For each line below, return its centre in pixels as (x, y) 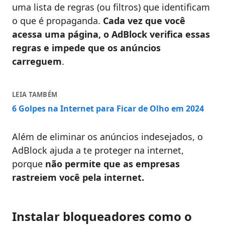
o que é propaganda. (56, 21)
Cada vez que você (143, 21)
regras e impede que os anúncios (86, 48)
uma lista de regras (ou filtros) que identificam (111, 7)
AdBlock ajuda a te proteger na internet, (98, 150)
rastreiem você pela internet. (78, 178)
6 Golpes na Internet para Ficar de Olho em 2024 (108, 109)
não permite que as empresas (113, 164)
